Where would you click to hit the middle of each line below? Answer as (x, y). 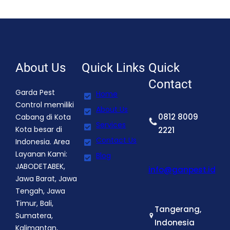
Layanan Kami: (41, 154)
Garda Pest (35, 93)
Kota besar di (39, 130)
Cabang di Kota (43, 117)
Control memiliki (45, 105)
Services (111, 125)
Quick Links (113, 68)
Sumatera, (34, 216)
